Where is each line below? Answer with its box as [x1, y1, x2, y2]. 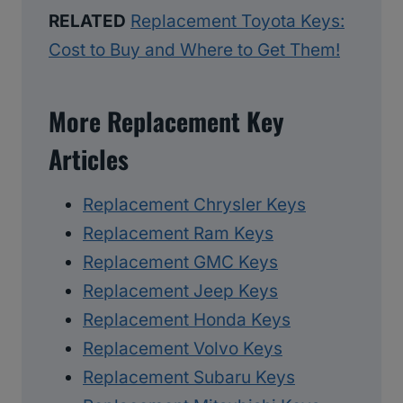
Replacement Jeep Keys [83, 281, 278, 302]
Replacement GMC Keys [83, 252, 278, 273]
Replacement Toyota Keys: [130, 11, 345, 32]
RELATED [49, 11, 126, 32]
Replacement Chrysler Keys [83, 194, 306, 216]
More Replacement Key [49, 103, 284, 140]
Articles [49, 140, 129, 178]
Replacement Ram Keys [83, 223, 273, 245]
